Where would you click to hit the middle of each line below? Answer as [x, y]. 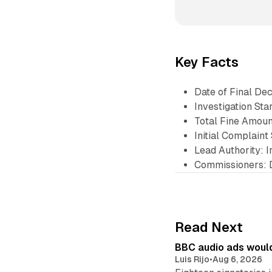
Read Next [209, 228]
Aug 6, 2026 [238, 260]
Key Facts [207, 62]
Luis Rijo [192, 260]
